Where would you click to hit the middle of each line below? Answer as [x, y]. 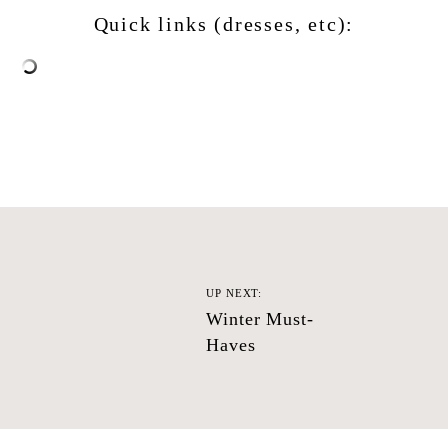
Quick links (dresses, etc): [224, 24]
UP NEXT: [234, 293]
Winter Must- [260, 319]
